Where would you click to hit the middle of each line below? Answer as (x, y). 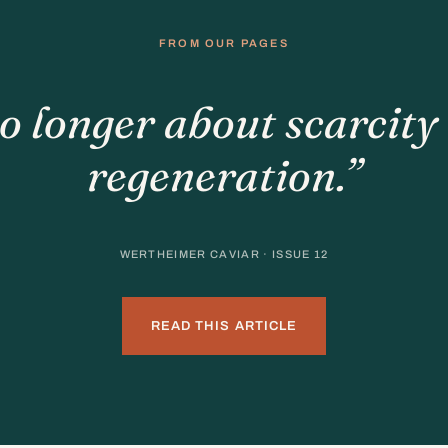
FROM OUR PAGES (224, 43)
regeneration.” (224, 175)
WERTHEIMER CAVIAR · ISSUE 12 (224, 254)
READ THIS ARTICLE (224, 326)
